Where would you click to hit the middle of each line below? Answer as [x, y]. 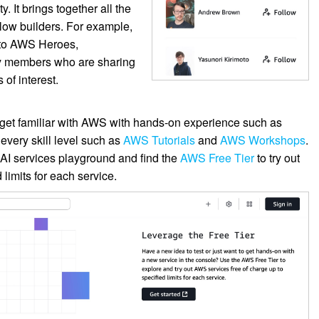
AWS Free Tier [218, 158]
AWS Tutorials [159, 140]
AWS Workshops [263, 140]
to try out [277, 158]
